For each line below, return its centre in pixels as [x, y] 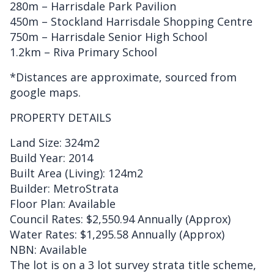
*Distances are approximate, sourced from [123, 77]
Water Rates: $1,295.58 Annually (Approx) [117, 234]
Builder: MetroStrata [64, 188]
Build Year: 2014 [51, 157]
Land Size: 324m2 [55, 142]
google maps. [45, 92]
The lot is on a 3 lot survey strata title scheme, [133, 265]
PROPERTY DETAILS [61, 117]
